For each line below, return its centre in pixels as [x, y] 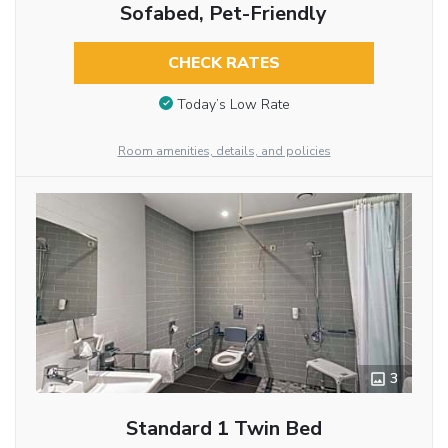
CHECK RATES [223, 63]
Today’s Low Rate [233, 104]
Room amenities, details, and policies [224, 151]
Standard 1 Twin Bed [223, 429]
